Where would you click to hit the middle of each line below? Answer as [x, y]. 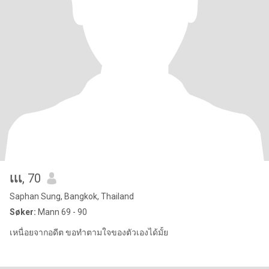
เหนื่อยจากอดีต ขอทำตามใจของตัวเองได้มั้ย [89, 232]
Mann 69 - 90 [62, 212]
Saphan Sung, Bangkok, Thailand [72, 196]
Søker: [23, 212]
